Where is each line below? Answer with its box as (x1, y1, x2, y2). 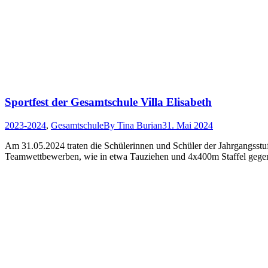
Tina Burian (117, 120, 162, 130)
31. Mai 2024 (162, 120, 213, 130)
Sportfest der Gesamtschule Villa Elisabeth (5, 96, 212, 109)
